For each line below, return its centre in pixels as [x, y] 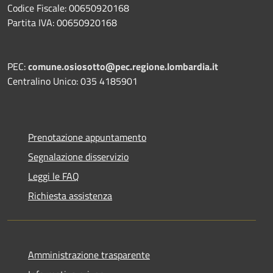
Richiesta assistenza [70, 195]
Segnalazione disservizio [78, 156]
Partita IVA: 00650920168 [62, 22]
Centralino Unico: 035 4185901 [73, 81]
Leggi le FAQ [54, 176]
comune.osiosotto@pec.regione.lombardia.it [123, 66]
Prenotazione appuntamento [87, 137]
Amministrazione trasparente [89, 254]
